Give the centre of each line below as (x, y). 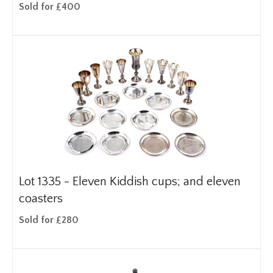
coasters (41, 199)
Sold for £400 (50, 7)
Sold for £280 (49, 220)
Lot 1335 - (46, 182)
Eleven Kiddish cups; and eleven (157, 182)
